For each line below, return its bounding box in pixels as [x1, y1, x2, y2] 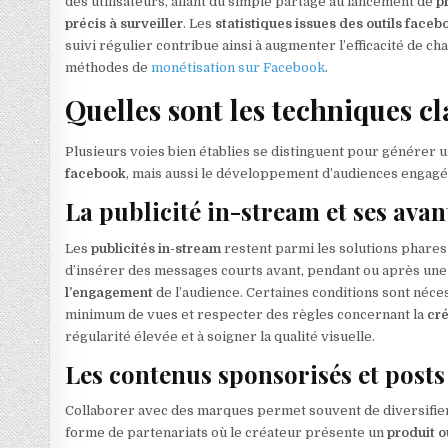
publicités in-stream [91, 240, 222, 256]
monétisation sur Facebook [151, 60, 326, 76]
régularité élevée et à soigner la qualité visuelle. [65, 328, 376, 344]
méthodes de [65, 60, 152, 76]
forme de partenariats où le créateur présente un [65, 425, 388, 441]
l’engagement [65, 284, 154, 300]
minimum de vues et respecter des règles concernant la [65, 306, 428, 322]
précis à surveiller [65, 16, 184, 32]
